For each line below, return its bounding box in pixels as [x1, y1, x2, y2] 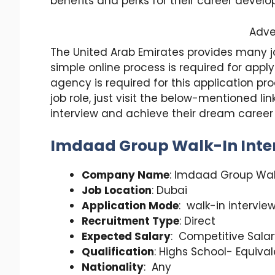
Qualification [82, 244, 154, 260]
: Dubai [152, 183, 187, 198]
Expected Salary [82, 229, 171, 244]
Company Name [82, 168, 169, 183]
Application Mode [82, 198, 179, 214]
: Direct [179, 214, 215, 229]
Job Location [82, 183, 152, 198]
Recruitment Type [82, 214, 179, 229]
